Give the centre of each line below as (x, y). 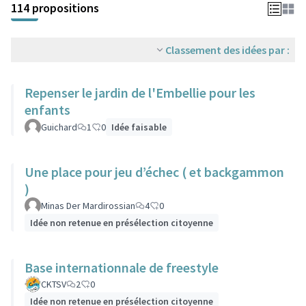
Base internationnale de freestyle (122, 267)
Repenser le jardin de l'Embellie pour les (140, 93)
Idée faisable (139, 127)
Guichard (59, 127)
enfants (47, 110)
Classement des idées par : (227, 50)
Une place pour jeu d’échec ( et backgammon (154, 172)
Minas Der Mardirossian (88, 206)
